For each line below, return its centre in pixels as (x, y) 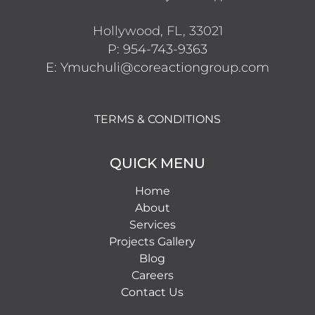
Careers (152, 275)
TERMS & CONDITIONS (157, 119)
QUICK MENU (157, 163)
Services (152, 224)
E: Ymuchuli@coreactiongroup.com (157, 67)
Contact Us (152, 292)
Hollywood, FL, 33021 (157, 31)
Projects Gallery (152, 241)
